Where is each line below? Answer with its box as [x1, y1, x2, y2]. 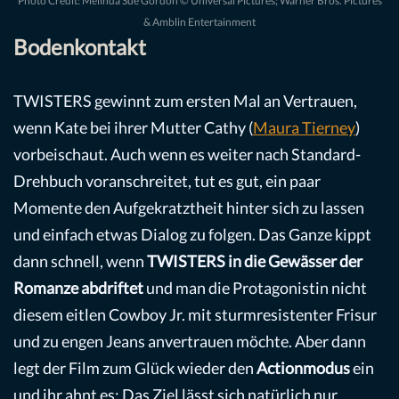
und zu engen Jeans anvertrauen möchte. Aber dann [13, 330, 366, 351]
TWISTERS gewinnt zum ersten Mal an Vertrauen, [13, 90, 357, 110]
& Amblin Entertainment [143, 14, 256, 28]
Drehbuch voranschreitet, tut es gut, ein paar [13, 170, 321, 191]
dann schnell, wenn [13, 250, 147, 271]
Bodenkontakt [13, 33, 146, 60]
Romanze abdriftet [13, 277, 143, 297]
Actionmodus [256, 357, 350, 378]
